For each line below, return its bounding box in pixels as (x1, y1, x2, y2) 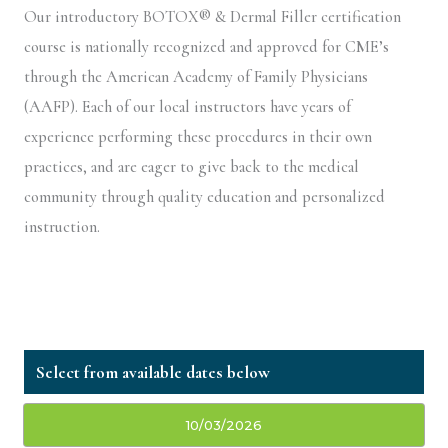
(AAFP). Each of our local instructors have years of (24, 97, 351, 118)
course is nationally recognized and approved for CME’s (24, 37, 389, 58)
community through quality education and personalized (24, 187, 385, 208)
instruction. (24, 217, 100, 238)
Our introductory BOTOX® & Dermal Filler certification (24, 7, 401, 28)
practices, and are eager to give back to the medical (24, 157, 359, 178)
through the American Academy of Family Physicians (24, 67, 368, 88)
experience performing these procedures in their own (24, 127, 372, 148)
